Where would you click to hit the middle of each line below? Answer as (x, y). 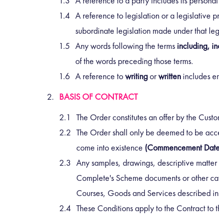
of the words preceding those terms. (134, 61)
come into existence (109, 147)
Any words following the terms (125, 45)
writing (137, 76)
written (171, 76)
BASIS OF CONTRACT (99, 96)
